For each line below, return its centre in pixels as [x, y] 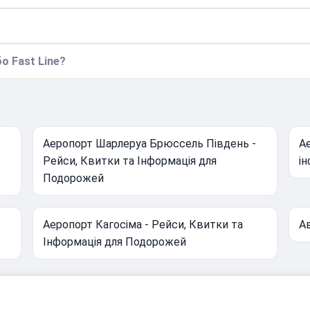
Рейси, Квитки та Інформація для [130, 161]
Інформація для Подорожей [115, 242]
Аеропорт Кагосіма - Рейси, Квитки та [143, 225]
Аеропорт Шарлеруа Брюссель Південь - [150, 144]
